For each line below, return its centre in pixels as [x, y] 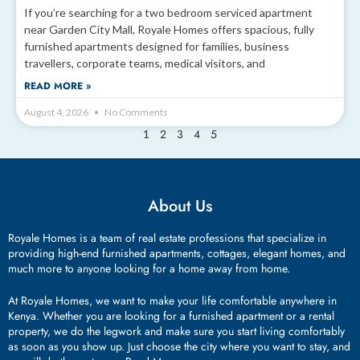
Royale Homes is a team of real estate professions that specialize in [167, 238]
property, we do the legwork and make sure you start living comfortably [176, 331]
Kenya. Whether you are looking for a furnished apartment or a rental [171, 316]
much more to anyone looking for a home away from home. [149, 269]
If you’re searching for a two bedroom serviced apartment [168, 13]
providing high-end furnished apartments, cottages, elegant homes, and [177, 254]
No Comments [135, 112]
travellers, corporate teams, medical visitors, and [145, 63]
